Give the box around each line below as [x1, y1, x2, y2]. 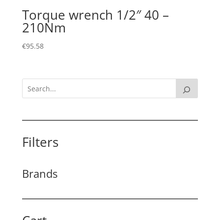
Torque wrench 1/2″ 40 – [22, 5, 169, 24]
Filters [22, 133, 58, 151]
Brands [22, 166, 57, 181]
